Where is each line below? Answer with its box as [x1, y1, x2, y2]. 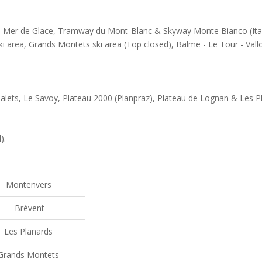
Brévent [12, 202, 44, 213]
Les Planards [4, 225, 53, 237]
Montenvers [5, 178, 51, 190]
